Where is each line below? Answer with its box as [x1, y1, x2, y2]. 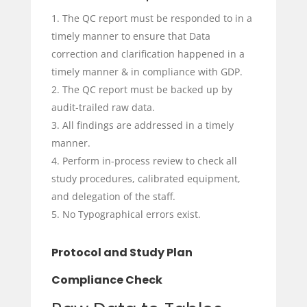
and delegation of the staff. [51, 190, 175, 204]
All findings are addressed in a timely [62, 119, 234, 132]
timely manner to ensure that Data [51, 29, 210, 43]
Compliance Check [51, 272, 162, 288]
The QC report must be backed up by [62, 83, 232, 97]
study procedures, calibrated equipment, [51, 172, 241, 186]
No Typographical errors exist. [62, 208, 201, 221]
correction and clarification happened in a [51, 47, 245, 61]
